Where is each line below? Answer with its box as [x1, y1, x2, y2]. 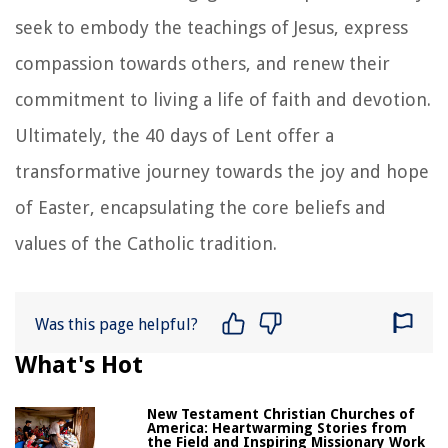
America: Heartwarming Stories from [147, 419, 408, 436]
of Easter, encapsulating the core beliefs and [15, 196, 386, 218]
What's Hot [15, 350, 143, 379]
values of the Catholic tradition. [15, 232, 277, 254]
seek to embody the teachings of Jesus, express [15, 16, 408, 38]
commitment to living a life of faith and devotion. [15, 88, 431, 110]
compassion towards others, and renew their [15, 52, 390, 74]
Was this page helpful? [35, 314, 198, 334]
